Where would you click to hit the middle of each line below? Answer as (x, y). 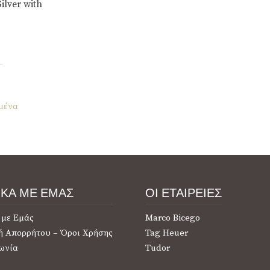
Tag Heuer (167, 233)
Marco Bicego (173, 218)
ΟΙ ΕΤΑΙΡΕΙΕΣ (184, 193)
